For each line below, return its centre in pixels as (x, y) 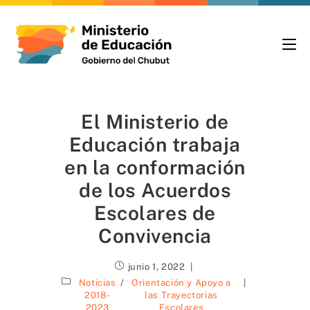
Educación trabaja (155, 144)
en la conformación (155, 167)
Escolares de (155, 213)
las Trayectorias (181, 295)
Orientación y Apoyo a (181, 283)
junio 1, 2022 (156, 267)
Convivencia (155, 236)
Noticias (97, 283)
